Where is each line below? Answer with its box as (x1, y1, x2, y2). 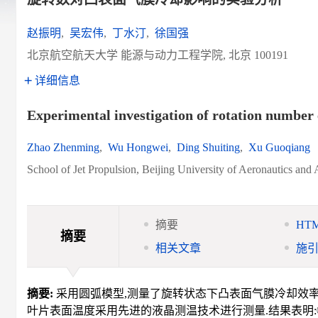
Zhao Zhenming (27, 141, 99, 153)
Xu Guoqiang (248, 141, 310, 153)
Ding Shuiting (177, 141, 240, 153)
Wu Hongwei (108, 141, 168, 153)
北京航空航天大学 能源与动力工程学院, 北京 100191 (27, 49, 288, 61)
